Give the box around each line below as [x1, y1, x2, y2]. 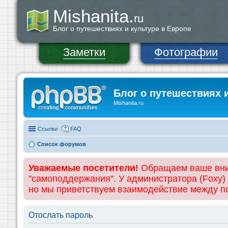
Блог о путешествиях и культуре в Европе [53, 24, 191, 33]
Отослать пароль [28, 210, 93, 219]
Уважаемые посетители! [28, 162, 138, 173]
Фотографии [154, 46, 218, 59]
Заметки [63, 46, 105, 59]
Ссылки [38, 125, 58, 132]
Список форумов [37, 140, 86, 147]
